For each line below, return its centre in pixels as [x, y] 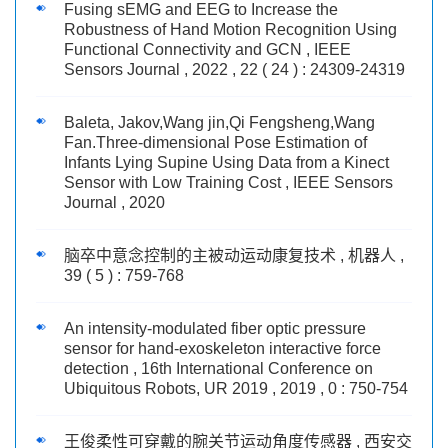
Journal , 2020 [114, 203]
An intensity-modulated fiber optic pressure [215, 329]
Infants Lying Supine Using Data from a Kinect [226, 163]
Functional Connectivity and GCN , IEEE [207, 50]
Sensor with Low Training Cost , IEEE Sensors [228, 183]
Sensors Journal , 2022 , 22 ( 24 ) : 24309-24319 [234, 70]
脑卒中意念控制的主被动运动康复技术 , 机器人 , [234, 256]
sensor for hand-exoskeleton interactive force [222, 349]
